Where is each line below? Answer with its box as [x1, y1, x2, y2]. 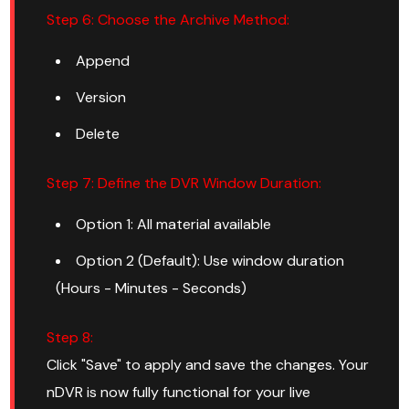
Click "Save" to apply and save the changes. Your [47, 355, 370, 375]
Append [76, 51, 131, 71]
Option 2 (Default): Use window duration [76, 251, 345, 271]
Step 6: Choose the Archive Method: [47, 10, 290, 30]
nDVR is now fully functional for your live [47, 383, 311, 403]
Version [76, 88, 127, 108]
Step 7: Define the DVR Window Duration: [47, 173, 322, 194]
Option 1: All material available [76, 215, 272, 235]
